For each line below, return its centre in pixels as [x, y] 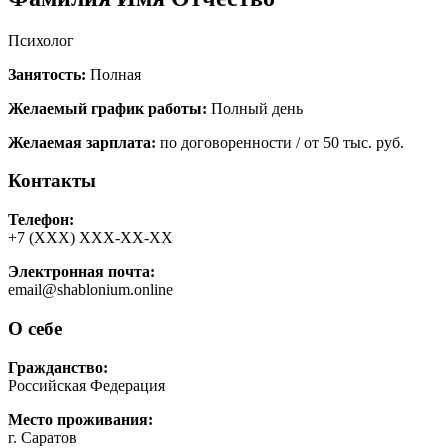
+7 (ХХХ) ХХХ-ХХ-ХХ [90, 238]
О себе [35, 328]
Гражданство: [58, 367]
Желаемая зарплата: [82, 142]
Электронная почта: [81, 272]
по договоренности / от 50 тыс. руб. [280, 142]
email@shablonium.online [90, 290]
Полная [113, 74]
